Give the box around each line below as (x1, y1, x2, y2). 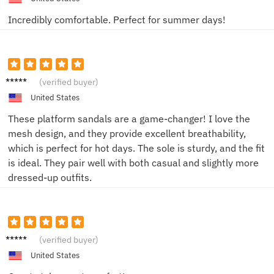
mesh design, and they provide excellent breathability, (8, 127, 246, 139)
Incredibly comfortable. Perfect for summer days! (8, 13, 226, 26)
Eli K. (6, 231, 27, 243)
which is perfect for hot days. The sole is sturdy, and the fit (8, 142, 265, 154)
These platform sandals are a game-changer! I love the (8, 113, 250, 125)
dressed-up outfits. (8, 171, 92, 183)
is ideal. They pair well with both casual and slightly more (8, 157, 259, 169)
